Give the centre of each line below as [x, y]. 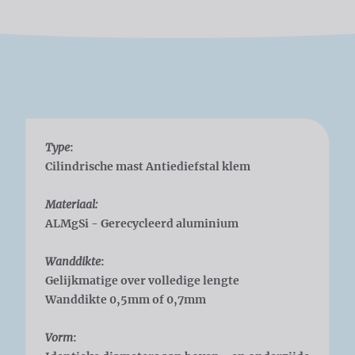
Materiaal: [72, 204]
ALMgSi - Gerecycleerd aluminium [143, 223]
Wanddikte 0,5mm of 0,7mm [126, 299]
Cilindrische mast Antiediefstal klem [148, 166]
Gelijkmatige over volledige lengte [143, 280]
